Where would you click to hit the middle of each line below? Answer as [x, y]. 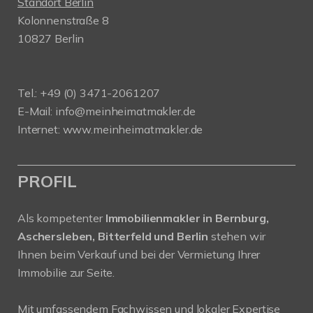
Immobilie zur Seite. [66, 272]
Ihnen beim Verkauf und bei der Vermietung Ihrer [139, 254]
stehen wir [236, 236]
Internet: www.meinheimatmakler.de [110, 129]
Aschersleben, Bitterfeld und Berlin [113, 236]
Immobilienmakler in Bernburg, [187, 218]
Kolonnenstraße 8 [63, 20]
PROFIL [48, 181]
